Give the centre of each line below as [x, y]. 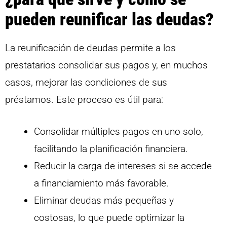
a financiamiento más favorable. [101, 183]
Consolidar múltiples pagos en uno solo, [119, 131]
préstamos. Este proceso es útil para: [84, 100]
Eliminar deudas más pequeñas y [104, 200]
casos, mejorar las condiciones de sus [86, 83]
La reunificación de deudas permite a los [90, 48]
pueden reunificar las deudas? [109, 20]
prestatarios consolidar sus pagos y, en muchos [106, 65]
